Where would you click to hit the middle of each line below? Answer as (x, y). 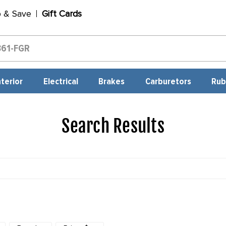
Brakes (112, 82)
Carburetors (168, 82)
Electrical (61, 82)
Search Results (113, 126)
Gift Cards (62, 14)
